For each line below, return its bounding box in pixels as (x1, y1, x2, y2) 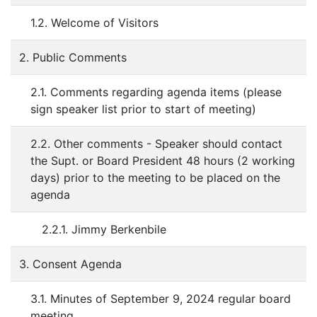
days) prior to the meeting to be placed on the (30, 171, 280, 185)
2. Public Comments (19, 50, 127, 64)
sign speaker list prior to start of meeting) (30, 102, 256, 116)
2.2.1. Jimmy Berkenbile (42, 222, 170, 236)
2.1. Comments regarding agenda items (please (30, 85, 282, 99)
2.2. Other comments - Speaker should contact (30, 137, 282, 151)
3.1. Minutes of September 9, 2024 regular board (30, 292, 291, 306)
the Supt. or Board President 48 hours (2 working (30, 154, 295, 168)
